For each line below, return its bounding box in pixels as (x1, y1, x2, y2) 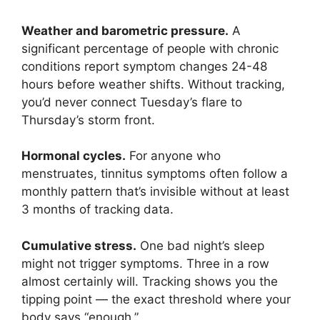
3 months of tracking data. (21, 202, 174, 216)
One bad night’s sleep (136, 238, 264, 253)
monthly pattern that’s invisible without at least (21, 184, 289, 199)
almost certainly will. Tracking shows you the (21, 274, 278, 289)
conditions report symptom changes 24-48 (21, 59, 267, 74)
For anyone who (126, 149, 221, 163)
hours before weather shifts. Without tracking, (21, 76, 285, 91)
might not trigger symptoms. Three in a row (21, 256, 269, 271)
